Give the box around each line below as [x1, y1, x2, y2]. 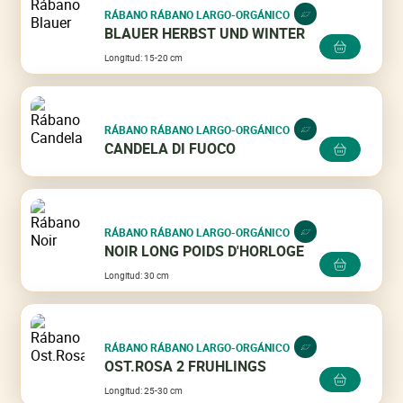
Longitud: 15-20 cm [104, 51, 184, 65]
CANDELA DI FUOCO [104, 139, 237, 159]
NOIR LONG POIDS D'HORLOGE [104, 241, 305, 262]
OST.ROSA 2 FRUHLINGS [104, 356, 267, 377]
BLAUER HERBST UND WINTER [104, 23, 306, 44]
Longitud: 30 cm [104, 269, 170, 282]
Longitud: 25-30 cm [104, 384, 184, 398]
